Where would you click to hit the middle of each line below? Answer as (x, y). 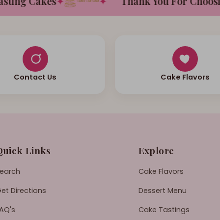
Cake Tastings (164, 209)
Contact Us (35, 77)
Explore (156, 150)
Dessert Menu (162, 190)
